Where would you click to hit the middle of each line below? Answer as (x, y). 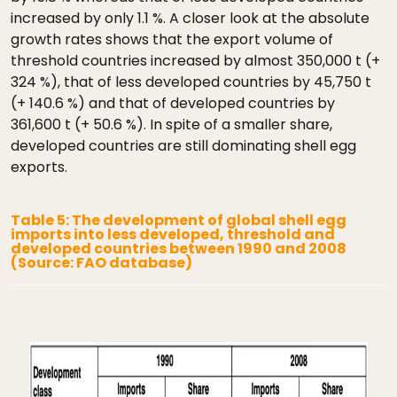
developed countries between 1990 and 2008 (179, 249)
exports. (39, 167)
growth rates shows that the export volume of (172, 39)
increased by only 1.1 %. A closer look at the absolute (190, 18)
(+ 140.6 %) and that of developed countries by (173, 103)
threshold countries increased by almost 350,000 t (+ (195, 61)
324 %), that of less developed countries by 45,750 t (191, 82)
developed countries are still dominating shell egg (183, 146)
